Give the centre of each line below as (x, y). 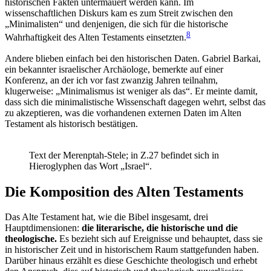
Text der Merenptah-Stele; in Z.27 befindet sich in (124, 155)
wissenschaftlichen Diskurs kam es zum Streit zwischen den (119, 13)
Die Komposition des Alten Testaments (124, 191)
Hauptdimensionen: (43, 228)
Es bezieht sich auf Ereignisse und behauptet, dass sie (160, 239)
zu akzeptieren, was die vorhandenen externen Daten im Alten (123, 113)
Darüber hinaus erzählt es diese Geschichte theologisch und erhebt (131, 261)
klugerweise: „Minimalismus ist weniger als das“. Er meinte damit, (131, 91)
